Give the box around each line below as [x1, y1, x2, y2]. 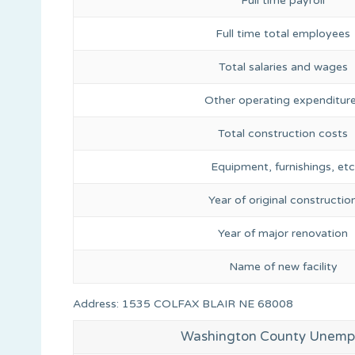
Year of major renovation [218, 226, 348, 240]
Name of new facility [228, 259, 338, 273]
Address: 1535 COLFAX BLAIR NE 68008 [73, 296, 293, 311]
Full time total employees [216, 26, 350, 40]
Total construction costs [218, 126, 348, 140]
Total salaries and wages [218, 59, 348, 74]
